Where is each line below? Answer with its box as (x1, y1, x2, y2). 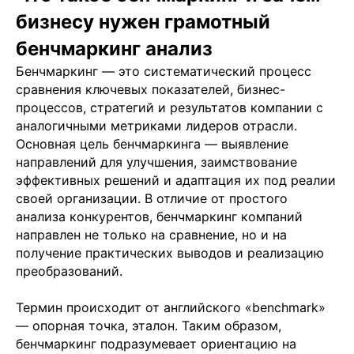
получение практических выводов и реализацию (16, 244, 324, 261)
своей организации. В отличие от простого (16, 190, 288, 206)
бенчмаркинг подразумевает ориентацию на (16, 335, 296, 352)
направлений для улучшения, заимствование (16, 153, 297, 170)
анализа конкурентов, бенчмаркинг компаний (16, 208, 303, 224)
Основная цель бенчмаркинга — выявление (16, 135, 288, 152)
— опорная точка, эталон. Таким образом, (16, 317, 281, 333)
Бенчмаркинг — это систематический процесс (16, 62, 311, 79)
